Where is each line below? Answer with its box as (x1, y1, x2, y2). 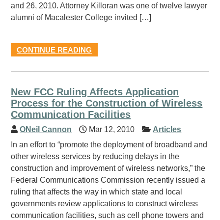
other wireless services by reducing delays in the (11, 152, 180, 161)
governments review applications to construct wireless (11, 199, 198, 208)
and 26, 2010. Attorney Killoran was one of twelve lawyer (11, 1, 208, 10)
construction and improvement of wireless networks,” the (11, 164, 206, 172)
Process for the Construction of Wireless (11, 98, 203, 109)
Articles (153, 125, 182, 134)
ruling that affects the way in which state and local (11, 188, 183, 196)
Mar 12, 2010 (87, 125, 135, 134)
